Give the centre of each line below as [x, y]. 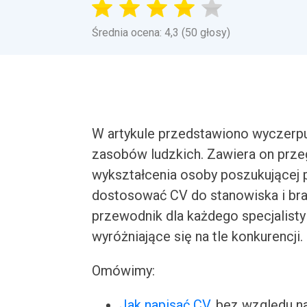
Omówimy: [124, 271]
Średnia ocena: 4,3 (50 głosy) [161, 33]
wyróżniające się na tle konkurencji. [198, 236]
